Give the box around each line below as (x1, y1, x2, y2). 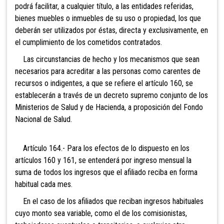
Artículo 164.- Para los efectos (15, 143, 119, 153)
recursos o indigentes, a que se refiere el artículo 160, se (15, 78, 193, 88)
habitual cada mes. (15, 179, 72, 189)
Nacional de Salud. (15, 114, 72, 124)
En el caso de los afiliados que (15, 196, 117, 206)
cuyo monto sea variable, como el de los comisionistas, (15, 208, 187, 218)
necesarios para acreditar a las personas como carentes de (15, 66, 200, 76)
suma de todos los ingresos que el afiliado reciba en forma (15, 167, 197, 177)
